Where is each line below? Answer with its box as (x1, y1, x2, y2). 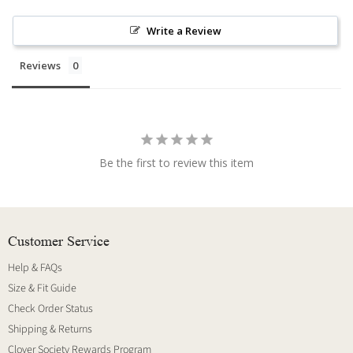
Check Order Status (8, 300, 93, 317)
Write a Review (146, 23, 221, 38)
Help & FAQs (8, 259, 62, 276)
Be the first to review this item (99, 154, 254, 170)
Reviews (20, 58, 61, 72)
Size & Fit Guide (8, 280, 76, 296)
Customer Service (8, 232, 110, 249)
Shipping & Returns (8, 321, 92, 337)
